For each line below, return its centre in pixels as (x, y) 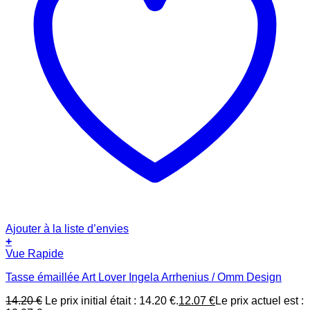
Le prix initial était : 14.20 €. (112, 301)
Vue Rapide (35, 254)
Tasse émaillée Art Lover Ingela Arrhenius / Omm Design (144, 277)
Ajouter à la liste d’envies (67, 229)
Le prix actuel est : (259, 301)
